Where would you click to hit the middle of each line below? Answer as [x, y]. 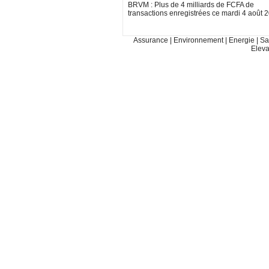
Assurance [151, 41]
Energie [242, 41]
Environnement [199, 41]
